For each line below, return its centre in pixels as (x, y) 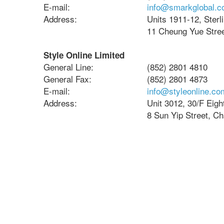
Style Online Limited (84, 55)
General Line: (68, 67)
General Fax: (67, 79)
